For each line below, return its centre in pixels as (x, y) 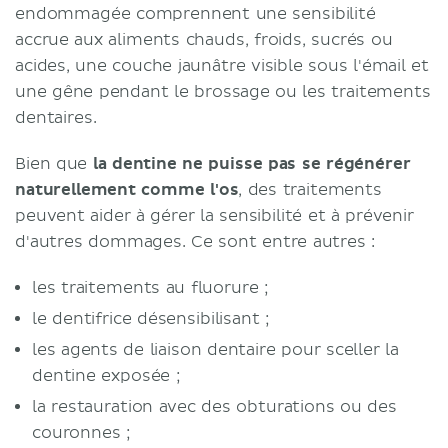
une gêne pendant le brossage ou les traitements (223, 92)
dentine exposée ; (106, 376)
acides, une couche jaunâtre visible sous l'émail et (222, 66)
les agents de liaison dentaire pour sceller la (215, 350)
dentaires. (56, 118)
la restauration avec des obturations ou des (214, 407)
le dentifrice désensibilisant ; (151, 319)
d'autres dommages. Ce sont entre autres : (195, 242)
